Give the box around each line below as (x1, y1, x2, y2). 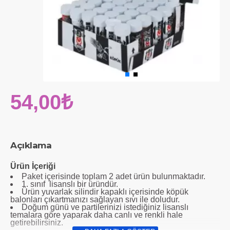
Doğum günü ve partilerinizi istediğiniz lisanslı (22, 203, 188, 212)
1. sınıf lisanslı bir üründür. (22, 180, 118, 188)
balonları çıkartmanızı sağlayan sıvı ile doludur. (10, 195, 180, 204)
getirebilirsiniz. (10, 218, 63, 227)
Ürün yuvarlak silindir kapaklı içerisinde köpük (22, 187, 188, 196)
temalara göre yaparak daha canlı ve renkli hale (10, 210, 183, 219)
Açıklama (10, 140, 51, 150)
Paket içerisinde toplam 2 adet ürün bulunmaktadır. (22, 172, 205, 181)
